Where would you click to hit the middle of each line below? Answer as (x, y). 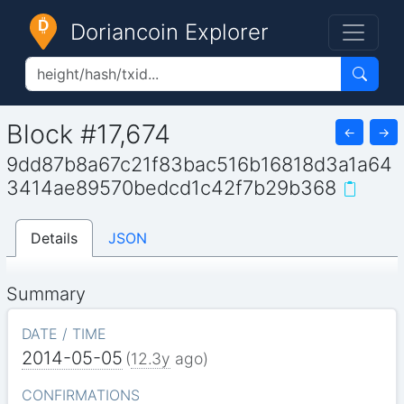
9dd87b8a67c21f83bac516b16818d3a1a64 (200, 165)
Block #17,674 (89, 133)
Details (55, 238)
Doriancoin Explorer (170, 32)
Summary (46, 294)
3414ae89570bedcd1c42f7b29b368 (172, 188)
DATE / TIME (64, 333)
